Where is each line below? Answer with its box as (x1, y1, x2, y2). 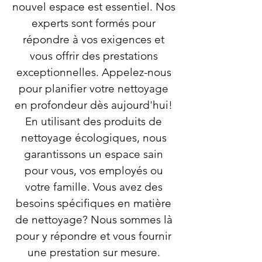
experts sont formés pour (32, 16, 156, 30)
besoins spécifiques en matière (16, 196, 171, 210)
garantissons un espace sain (24, 147, 163, 161)
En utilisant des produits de (25, 115, 162, 128)
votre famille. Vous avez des (25, 180, 163, 194)
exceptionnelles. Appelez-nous (16, 65, 171, 79)
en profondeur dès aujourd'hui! (15, 98, 173, 112)
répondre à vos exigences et (23, 33, 164, 46)
